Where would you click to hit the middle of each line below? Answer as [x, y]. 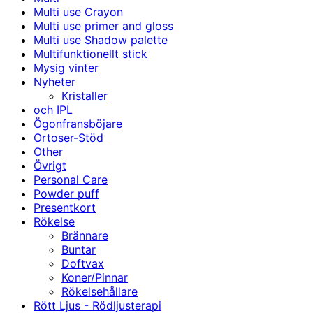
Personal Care [71, 180]
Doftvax [83, 264]
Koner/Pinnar [95, 278]
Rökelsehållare [100, 292]
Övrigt [50, 166]
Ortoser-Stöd [68, 138]
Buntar [79, 250]
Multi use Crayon [78, 12]
